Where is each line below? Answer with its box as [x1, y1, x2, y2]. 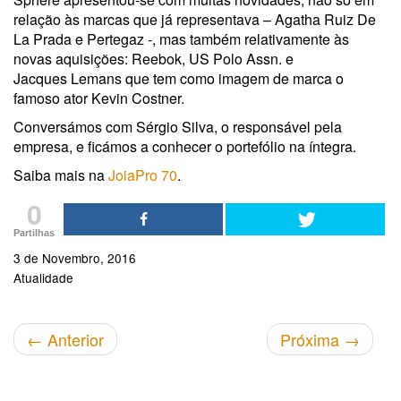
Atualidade [13, 268, 73, 286]
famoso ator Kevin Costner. [13, 87, 184, 108]
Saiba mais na [13, 164, 108, 185]
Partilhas [13, 226, 55, 238]
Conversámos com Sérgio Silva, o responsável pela [13, 115, 342, 137]
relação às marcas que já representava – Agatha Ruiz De [13, 8, 376, 30]
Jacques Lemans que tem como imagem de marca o [13, 67, 344, 89]
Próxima [280, 327, 344, 351]
